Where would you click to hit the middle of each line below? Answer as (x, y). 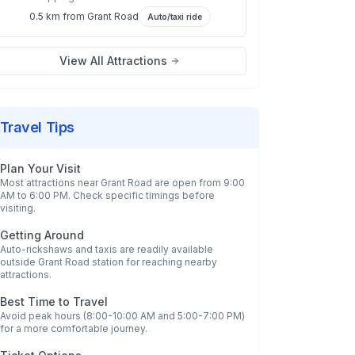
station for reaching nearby (153, 262)
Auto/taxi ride (174, 17)
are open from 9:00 (198, 183)
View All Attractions (114, 61)
